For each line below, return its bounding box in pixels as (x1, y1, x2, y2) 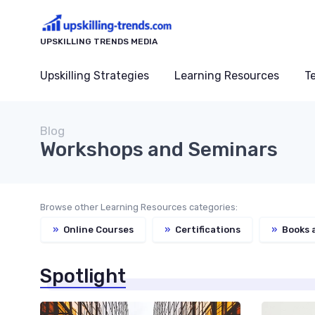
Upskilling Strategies (40, 69, 149, 83)
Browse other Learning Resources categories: (40, 202, 238, 213)
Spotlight (40, 264, 126, 288)
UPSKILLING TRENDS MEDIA (40, 37, 157, 47)
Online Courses (61, 224, 134, 235)
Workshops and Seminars (40, 138, 278, 162)
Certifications (173, 224, 240, 235)
